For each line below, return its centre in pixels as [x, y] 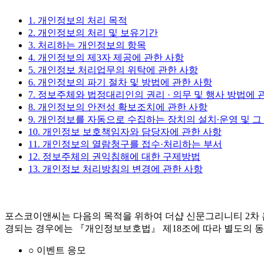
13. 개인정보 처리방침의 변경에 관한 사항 [115, 169]
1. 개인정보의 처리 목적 [78, 20]
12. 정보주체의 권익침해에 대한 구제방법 [114, 156]
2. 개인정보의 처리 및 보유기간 [93, 32]
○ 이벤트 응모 [57, 250]
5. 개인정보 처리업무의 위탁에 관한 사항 [113, 70]
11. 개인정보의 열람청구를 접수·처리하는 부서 [125, 144]
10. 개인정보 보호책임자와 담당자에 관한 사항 [125, 131]
